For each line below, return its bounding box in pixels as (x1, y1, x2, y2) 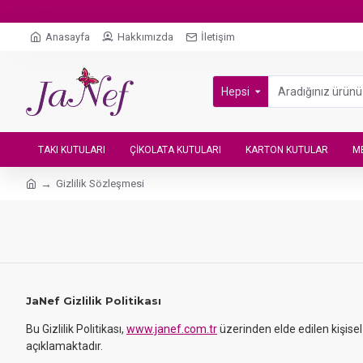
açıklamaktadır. (26, 340, 103, 352)
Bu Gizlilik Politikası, (26, 322, 126, 335)
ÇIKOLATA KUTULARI (130, 143, 221, 156)
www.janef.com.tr (126, 322, 217, 335)
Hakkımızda (117, 31, 173, 43)
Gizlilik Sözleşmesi (56, 177, 144, 190)
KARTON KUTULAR (246, 143, 328, 156)
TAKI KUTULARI (38, 143, 105, 156)
